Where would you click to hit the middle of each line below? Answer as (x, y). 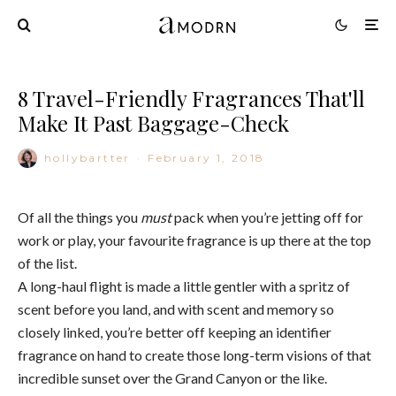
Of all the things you (79, 217)
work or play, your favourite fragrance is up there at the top (194, 240)
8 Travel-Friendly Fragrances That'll (191, 98)
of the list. (47, 263)
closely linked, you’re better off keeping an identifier (175, 331)
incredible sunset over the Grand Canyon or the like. (172, 377)
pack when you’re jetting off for (267, 217)
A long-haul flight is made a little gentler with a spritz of (184, 286)
